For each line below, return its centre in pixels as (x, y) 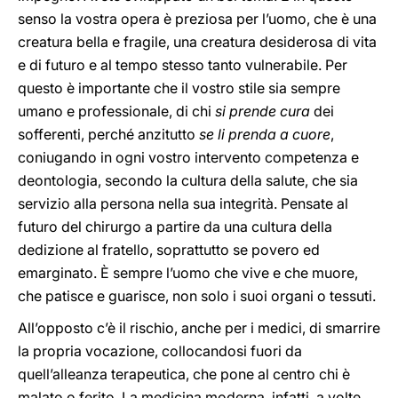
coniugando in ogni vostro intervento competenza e (188, 157)
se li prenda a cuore (265, 134)
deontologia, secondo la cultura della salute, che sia (188, 180)
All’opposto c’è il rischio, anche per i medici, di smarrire (199, 328)
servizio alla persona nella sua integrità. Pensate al (183, 203)
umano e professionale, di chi (116, 111)
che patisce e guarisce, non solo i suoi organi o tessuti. (197, 296)
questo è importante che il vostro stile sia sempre (179, 88)
